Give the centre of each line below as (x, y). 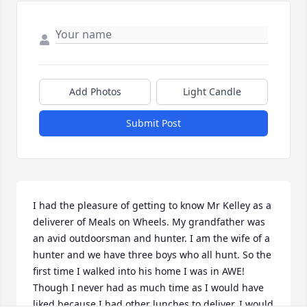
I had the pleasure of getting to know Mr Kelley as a (152, 206)
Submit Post (153, 123)
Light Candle (212, 92)
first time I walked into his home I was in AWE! (139, 271)
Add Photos (95, 92)
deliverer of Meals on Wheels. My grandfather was (149, 222)
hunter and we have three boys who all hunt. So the (152, 255)
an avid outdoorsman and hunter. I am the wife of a (151, 238)
